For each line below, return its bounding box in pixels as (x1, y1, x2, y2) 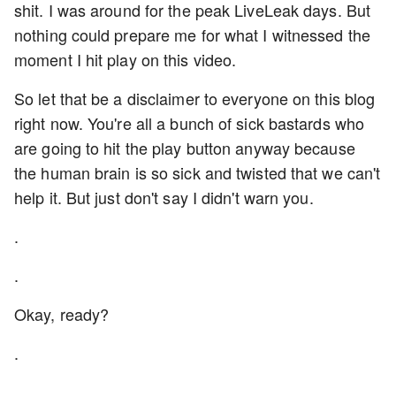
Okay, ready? (14, 302, 110, 325)
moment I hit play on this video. (14, 48, 241, 71)
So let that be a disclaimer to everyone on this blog (14, 87, 376, 110)
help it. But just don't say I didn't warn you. (14, 186, 318, 209)
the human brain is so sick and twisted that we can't (14, 161, 381, 184)
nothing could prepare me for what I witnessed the (14, 23, 370, 46)
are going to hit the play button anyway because (14, 136, 355, 159)
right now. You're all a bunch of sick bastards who (14, 111, 365, 134)
